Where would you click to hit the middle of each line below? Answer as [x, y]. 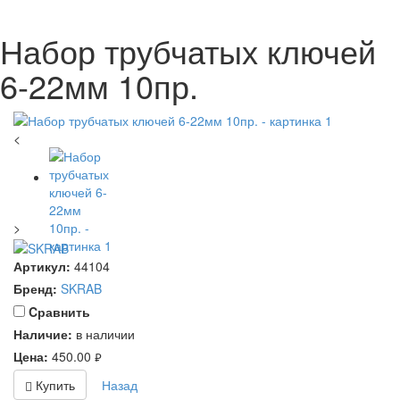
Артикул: [42, 266]
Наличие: [43, 333]
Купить [54, 384]
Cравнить [59, 311]
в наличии [105, 333]
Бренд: [35, 288]
